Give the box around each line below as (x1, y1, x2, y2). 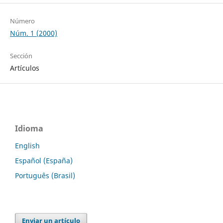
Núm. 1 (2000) (9, 28, 57, 38)
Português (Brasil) (15, 171, 75, 181)
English (15, 141, 40, 151)
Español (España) (15, 156, 73, 166)
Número (9, 16, 35, 26)
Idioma (15, 123, 43, 134)
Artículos (9, 63, 39, 73)
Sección (9, 51, 32, 61)
